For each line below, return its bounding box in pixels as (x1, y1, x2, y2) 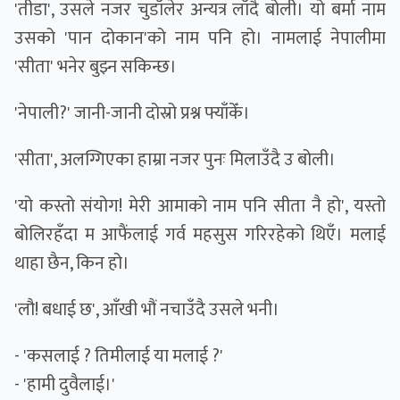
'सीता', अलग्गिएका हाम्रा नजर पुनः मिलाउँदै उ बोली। (14, 145, 336, 176)
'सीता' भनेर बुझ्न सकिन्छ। (14, 52, 177, 83)
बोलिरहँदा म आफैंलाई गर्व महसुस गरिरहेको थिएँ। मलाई (14, 220, 386, 251)
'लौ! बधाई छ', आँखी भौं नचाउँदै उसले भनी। (14, 295, 279, 326)
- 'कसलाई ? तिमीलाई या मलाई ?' (14, 341, 223, 372)
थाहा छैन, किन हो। (14, 248, 129, 279)
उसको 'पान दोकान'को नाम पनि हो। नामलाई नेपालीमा (14, 23, 386, 54)
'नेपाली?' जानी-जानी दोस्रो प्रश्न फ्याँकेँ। (14, 98, 250, 129)
